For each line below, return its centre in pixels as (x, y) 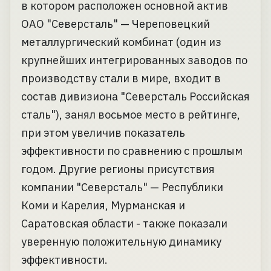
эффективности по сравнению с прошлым (132, 151)
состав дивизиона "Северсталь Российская (135, 97)
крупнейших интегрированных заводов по (134, 60)
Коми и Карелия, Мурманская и (103, 206)
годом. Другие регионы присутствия (118, 169)
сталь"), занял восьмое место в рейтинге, (131, 115)
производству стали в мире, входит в (121, 79)
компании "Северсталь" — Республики (122, 188)
